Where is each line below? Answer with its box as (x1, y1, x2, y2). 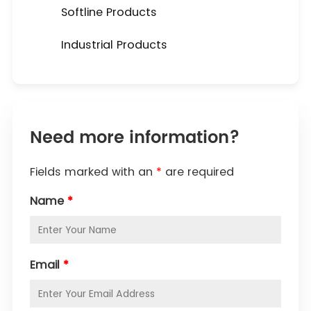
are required (161, 164, 234, 180)
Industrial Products (60, 37, 167, 53)
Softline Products (60, 4, 157, 20)
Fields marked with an (29, 164, 156, 180)
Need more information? (29, 124, 239, 152)
